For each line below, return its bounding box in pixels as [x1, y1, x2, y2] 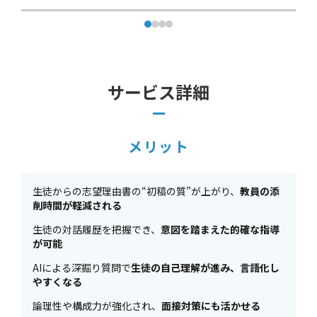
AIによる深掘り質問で [33, 260, 131, 275]
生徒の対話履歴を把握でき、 [33, 222, 161, 236]
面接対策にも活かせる [161, 299, 260, 313]
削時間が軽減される [33, 198, 122, 212]
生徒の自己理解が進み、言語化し [131, 260, 279, 275]
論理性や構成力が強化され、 [33, 299, 161, 313]
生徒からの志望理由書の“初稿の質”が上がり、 [33, 184, 240, 198]
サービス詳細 [108, 79, 209, 104]
